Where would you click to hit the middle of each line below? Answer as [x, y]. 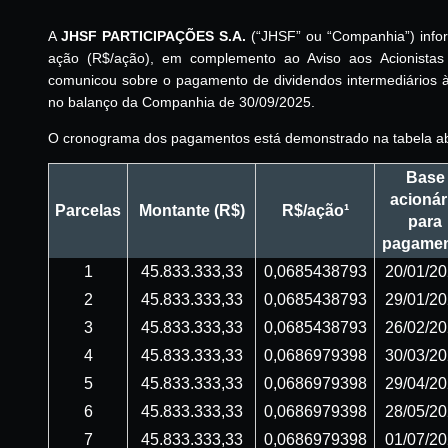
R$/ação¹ [315, 210]
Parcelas [88, 210]
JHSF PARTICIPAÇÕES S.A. [153, 35]
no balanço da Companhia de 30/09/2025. [181, 101]
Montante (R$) [191, 210]
